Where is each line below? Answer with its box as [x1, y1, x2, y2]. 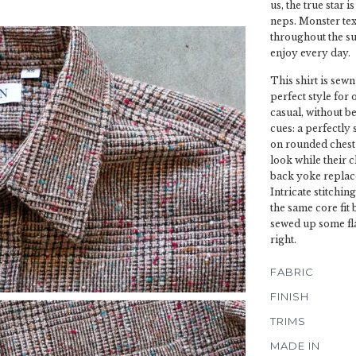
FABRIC [270, 265, 314, 278]
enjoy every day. [270, 47, 353, 59]
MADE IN [270, 339, 320, 352]
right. [270, 234, 296, 246]
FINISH [270, 290, 309, 303]
